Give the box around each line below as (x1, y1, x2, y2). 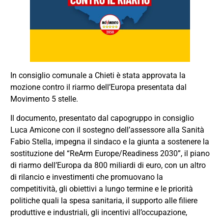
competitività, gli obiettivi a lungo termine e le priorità (10, 184, 193, 193)
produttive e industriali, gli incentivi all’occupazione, (10, 207, 187, 217)
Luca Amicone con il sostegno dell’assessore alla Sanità (10, 125, 204, 135)
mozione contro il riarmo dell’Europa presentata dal (10, 82, 187, 92)
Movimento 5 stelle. (10, 94, 78, 104)
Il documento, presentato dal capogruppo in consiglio (10, 113, 194, 123)
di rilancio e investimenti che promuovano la (10, 172, 163, 182)
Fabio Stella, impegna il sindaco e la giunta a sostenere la (10, 137, 209, 146)
